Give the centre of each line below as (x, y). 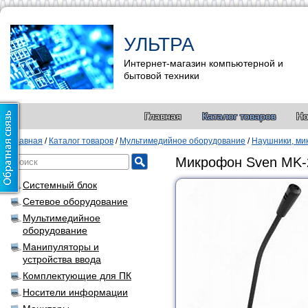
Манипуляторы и (61, 247)
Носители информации (75, 292)
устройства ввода (62, 259)
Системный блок (60, 185)
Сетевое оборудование (75, 201)
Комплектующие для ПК (77, 276)
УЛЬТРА (159, 44)
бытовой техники (162, 75)
